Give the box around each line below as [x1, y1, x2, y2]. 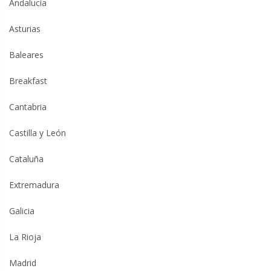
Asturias [9, 22, 41, 34]
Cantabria [9, 100, 47, 113]
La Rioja [9, 230, 41, 243]
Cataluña [9, 152, 44, 165]
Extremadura [9, 178, 59, 191]
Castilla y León [9, 126, 66, 139]
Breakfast [9, 74, 47, 87]
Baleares [9, 48, 44, 60]
